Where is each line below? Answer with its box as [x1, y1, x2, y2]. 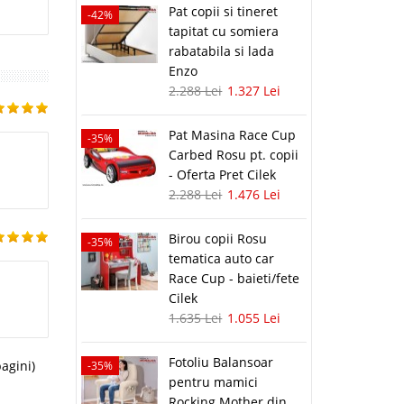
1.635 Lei [169, 309, 223, 327]
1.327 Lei [227, 82, 281, 100]
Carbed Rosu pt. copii [169, 146, 299, 164]
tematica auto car [169, 250, 275, 268]
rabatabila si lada [169, 42, 275, 60]
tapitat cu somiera [169, 23, 280, 41]
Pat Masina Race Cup [169, 126, 297, 144]
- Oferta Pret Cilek [169, 166, 277, 184]
